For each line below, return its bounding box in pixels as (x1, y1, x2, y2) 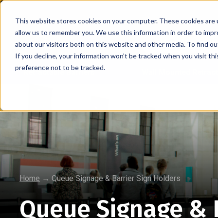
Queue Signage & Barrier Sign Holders (52, 174, 181, 183)
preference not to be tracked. (15, 63, 105, 72)
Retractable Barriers (23, 68, 95, 77)
